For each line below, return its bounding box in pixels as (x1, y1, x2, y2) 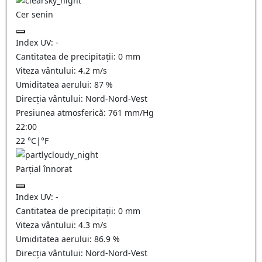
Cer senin (16, 9, 53, 20)
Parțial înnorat (16, 163, 72, 174)
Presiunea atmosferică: (16, 107, 108, 118)
